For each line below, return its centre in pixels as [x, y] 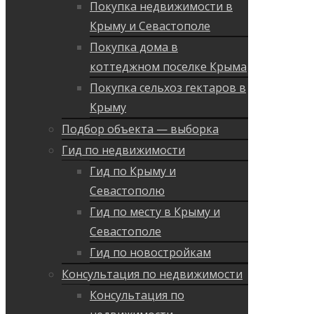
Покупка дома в [134, 47]
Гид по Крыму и [133, 171]
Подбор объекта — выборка [140, 129]
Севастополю [127, 191]
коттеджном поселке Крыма [168, 67]
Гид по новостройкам [150, 253]
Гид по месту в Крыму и [155, 212]
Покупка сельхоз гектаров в [168, 88]
